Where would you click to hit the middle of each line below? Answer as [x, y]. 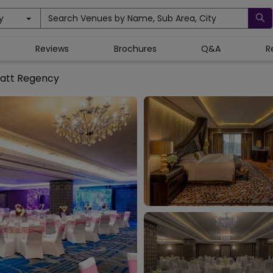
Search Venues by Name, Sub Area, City [132, 18]
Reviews [52, 48]
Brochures [135, 48]
